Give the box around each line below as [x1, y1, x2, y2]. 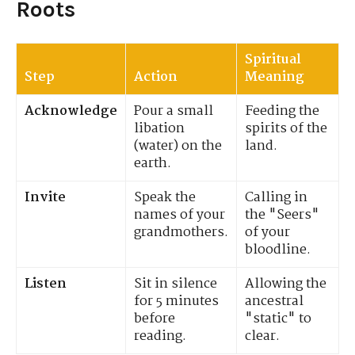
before [134, 307, 175, 330]
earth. [134, 152, 171, 174]
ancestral [245, 290, 303, 312]
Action [134, 66, 177, 88]
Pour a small [134, 100, 213, 122]
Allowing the [245, 273, 326, 295]
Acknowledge [25, 100, 117, 122]
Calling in [245, 186, 307, 208]
